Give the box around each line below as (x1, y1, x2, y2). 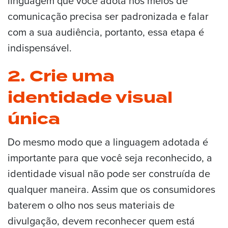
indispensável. (8, 40, 72, 55)
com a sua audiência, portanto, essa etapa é (8, 24, 204, 39)
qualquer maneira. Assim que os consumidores (8, 181, 215, 196)
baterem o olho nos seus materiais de (8, 197, 175, 212)
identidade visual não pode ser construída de (8, 165, 210, 181)
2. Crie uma (8, 65, 115, 88)
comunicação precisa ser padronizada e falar (8, 9, 209, 23)
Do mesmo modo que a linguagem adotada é (8, 134, 208, 149)
